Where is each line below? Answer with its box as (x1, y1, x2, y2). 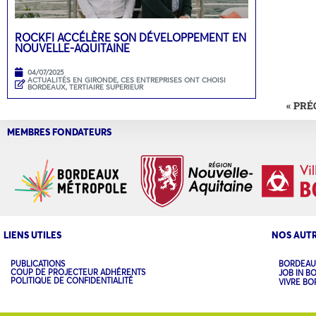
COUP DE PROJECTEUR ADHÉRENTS (11, 267, 145, 277)
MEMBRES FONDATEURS (7, 126, 111, 139)
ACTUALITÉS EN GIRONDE (28, 75, 117, 85)
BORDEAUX (28, 83, 66, 92)
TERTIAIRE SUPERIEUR (69, 83, 143, 92)
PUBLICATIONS (11, 258, 65, 269)
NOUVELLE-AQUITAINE (15, 41, 130, 56)
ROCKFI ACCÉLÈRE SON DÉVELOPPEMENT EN (15, 30, 246, 45)
